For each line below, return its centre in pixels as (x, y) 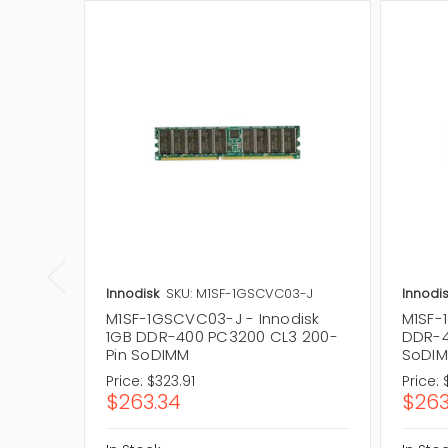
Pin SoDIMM (148, 354)
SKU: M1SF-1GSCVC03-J (239, 293)
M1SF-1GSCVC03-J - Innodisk (213, 318)
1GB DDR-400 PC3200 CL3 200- (222, 336)
